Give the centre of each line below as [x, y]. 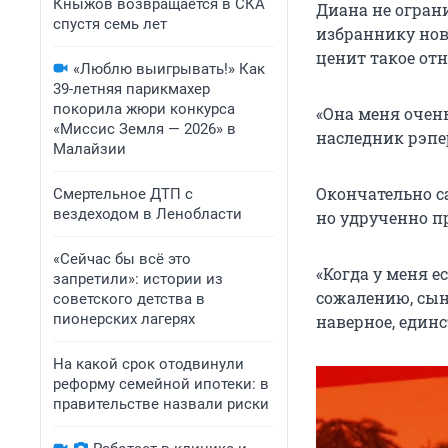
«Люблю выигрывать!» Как [169, 69]
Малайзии [89, 149]
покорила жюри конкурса [144, 109]
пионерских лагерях [124, 319]
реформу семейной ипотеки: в [161, 384]
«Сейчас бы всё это [122, 259]
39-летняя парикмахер [131, 89]
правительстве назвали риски [161, 404]
